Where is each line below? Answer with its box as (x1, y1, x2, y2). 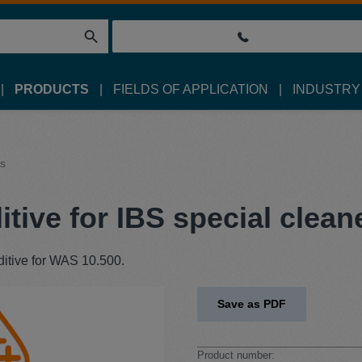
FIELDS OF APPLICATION (113, 82, 268, 96)
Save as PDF (217, 297, 286, 310)
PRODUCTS (15, 82, 89, 96)
